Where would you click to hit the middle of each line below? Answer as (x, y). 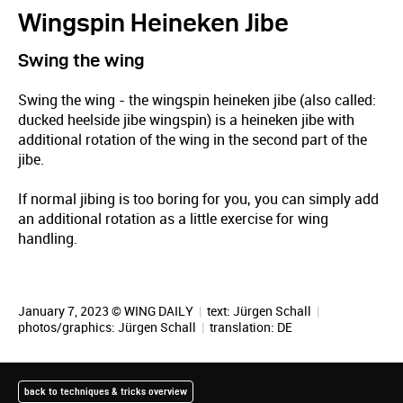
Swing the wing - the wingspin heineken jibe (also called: (197, 100)
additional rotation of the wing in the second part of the (193, 140)
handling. (48, 239)
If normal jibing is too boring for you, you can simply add (198, 199)
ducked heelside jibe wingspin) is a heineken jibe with (186, 120)
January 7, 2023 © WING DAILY (107, 311)
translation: (242, 327)
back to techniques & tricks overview (106, 391)
